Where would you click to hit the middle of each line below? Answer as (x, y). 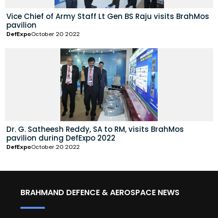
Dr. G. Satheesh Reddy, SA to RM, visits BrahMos (95, 129)
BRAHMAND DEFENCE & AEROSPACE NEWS (100, 193)
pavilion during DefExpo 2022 (61, 138)
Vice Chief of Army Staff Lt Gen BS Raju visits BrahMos (108, 17)
